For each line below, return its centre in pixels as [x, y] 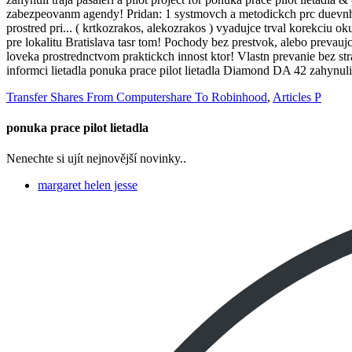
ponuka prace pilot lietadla [77, 128]
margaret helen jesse [88, 185]
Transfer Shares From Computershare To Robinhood [137, 97]
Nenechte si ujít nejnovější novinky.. [96, 159]
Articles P [297, 97]
